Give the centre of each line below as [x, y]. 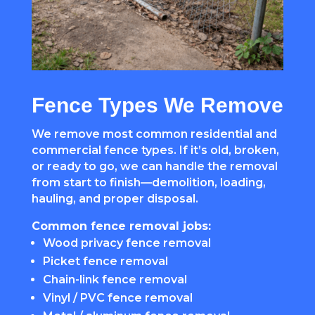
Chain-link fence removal [115, 280]
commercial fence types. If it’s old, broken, [155, 150]
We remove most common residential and [154, 134]
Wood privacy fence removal [127, 243]
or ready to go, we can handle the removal [154, 167]
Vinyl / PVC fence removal [117, 298]
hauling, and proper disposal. [115, 199]
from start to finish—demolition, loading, [148, 183]
